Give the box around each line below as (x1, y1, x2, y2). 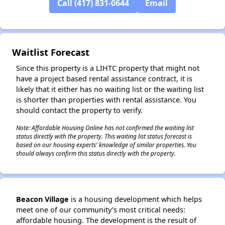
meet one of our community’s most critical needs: (16, 205, 185, 214)
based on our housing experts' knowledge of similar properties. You (16, 141, 196, 149)
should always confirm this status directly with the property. (16, 149, 176, 157)
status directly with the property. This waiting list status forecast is (16, 132, 192, 140)
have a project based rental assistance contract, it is (16, 74, 192, 83)
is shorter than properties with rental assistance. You (16, 95, 196, 104)
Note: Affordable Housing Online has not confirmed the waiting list (16, 124, 194, 132)
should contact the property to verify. (16, 105, 143, 115)
